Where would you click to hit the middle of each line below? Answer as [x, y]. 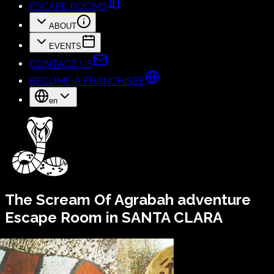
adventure [214, 199]
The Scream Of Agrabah [89, 199]
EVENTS [65, 46]
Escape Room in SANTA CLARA [114, 217]
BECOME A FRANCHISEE [87, 81]
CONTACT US [61, 64]
